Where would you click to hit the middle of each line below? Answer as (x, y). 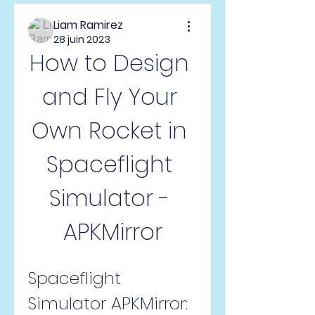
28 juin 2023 (82, 39)
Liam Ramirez (88, 25)
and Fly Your (109, 97)
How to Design (109, 63)
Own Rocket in (109, 130)
